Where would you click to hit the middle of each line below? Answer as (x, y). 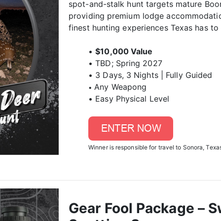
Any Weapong (121, 87)
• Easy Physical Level (129, 99)
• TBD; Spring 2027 (125, 63)
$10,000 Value (124, 51)
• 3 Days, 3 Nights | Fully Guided (150, 75)
